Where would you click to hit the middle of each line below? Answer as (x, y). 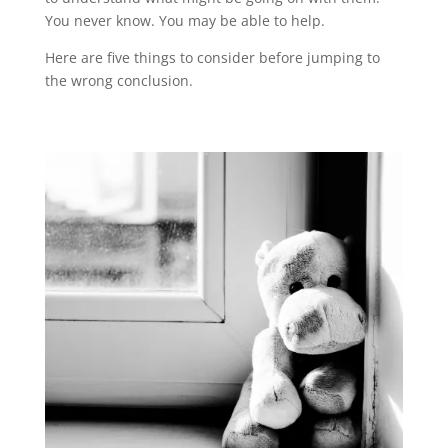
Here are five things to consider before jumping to (212, 57)
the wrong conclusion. (118, 80)
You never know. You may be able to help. (184, 20)
